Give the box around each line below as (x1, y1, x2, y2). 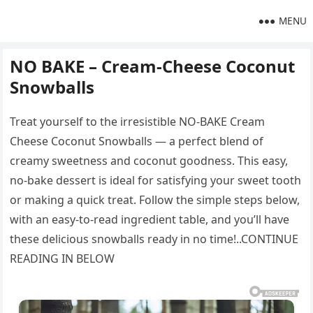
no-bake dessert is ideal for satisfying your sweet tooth (10, 173, 302, 188)
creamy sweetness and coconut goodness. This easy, (10, 153, 289, 168)
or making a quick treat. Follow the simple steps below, (10, 192, 300, 208)
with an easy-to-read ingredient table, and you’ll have (10, 212, 290, 227)
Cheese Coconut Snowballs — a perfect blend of (10, 133, 264, 149)
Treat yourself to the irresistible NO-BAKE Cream (10, 114, 265, 129)
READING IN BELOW (10, 251, 115, 266)
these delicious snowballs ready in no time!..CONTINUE (10, 231, 299, 247)
